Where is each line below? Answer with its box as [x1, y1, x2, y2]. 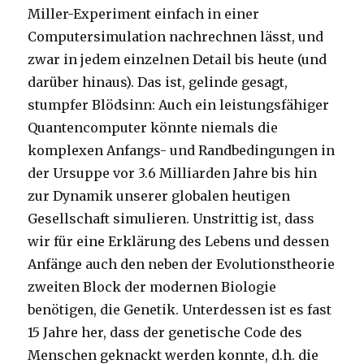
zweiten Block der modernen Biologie [28, 279, 277, 296]
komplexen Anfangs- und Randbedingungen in [28, 142, 336, 159]
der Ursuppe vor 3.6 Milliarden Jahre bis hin [28, 165, 318, 182]
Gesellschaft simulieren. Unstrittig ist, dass [28, 210, 315, 227]
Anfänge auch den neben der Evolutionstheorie [28, 256, 336, 273]
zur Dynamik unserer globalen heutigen [28, 188, 291, 205]
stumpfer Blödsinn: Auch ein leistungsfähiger [28, 97, 330, 114]
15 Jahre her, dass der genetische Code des [28, 324, 303, 341]
